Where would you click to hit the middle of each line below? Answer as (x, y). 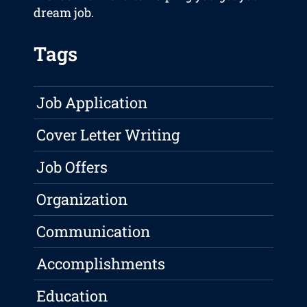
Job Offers (72, 167)
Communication (94, 232)
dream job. (64, 13)
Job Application (92, 103)
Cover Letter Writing (108, 135)
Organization (82, 199)
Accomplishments (101, 264)
